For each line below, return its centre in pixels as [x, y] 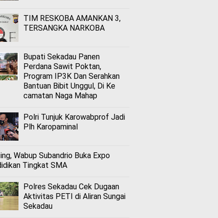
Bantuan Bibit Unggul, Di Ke [69, 86]
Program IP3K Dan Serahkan [72, 76]
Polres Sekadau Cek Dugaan [71, 186]
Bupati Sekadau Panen [62, 56]
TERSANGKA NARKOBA [64, 28]
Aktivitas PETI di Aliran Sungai [74, 196]
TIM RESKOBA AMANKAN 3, [72, 18]
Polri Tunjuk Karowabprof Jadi [74, 117]
